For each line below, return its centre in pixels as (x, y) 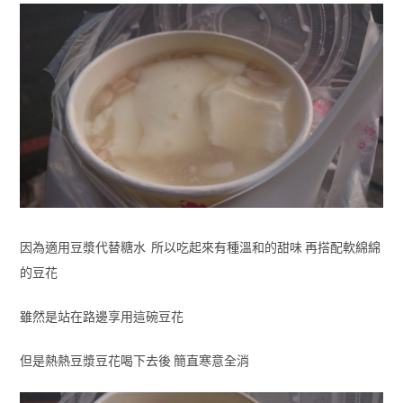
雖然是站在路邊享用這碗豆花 (104, 317)
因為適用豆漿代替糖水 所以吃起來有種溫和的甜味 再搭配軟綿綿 (200, 247)
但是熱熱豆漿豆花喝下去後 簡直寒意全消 (134, 361)
